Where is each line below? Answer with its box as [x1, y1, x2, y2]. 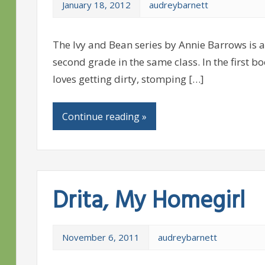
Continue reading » [62, 109, 147, 123]
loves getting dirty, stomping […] [52, 72, 204, 86]
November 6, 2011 [62, 231, 140, 244]
